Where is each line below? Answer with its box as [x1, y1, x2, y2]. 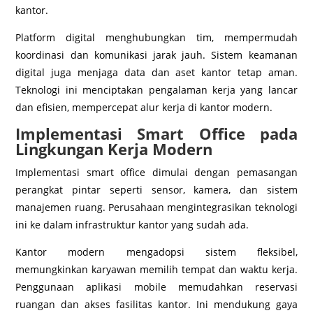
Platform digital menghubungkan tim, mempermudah [15, 30, 298, 44]
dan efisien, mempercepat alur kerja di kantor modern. [15, 100, 273, 114]
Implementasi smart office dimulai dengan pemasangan [15, 165, 298, 179]
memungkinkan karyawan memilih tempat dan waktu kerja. [15, 262, 298, 276]
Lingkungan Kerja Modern [15, 138, 213, 159]
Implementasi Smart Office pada [15, 122, 298, 144]
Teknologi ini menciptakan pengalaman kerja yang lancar [15, 82, 298, 96]
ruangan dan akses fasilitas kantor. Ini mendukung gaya [15, 297, 298, 311]
